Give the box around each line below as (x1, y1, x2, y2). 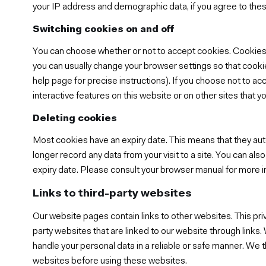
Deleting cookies (33, 113, 118, 123)
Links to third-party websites (33, 188, 192, 199)
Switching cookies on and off (33, 24, 175, 34)
